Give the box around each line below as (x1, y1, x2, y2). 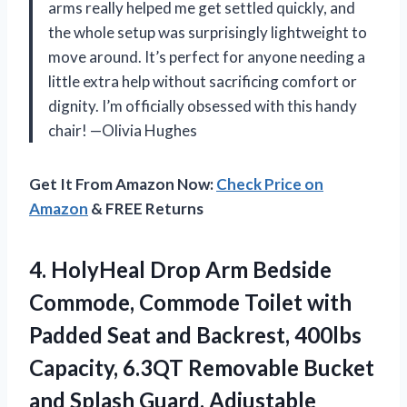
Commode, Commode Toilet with (29, 289, 352, 316)
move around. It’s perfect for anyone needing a (48, 47, 365, 67)
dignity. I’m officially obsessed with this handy (48, 96, 357, 116)
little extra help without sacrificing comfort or (48, 72, 357, 92)
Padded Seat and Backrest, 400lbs (29, 322, 362, 349)
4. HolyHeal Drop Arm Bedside (29, 256, 332, 283)
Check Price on (216, 174, 323, 194)
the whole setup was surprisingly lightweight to (48, 23, 367, 43)
